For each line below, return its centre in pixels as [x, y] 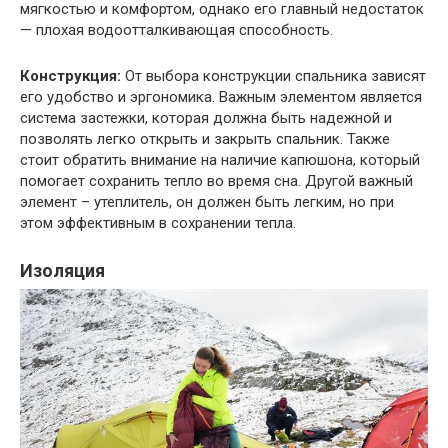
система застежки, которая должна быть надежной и [206, 118]
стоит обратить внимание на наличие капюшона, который [220, 160]
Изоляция [62, 271]
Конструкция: [70, 76]
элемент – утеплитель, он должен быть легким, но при [207, 202]
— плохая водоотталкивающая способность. [176, 30]
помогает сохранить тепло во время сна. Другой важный [216, 181]
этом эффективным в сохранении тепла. [158, 223]
